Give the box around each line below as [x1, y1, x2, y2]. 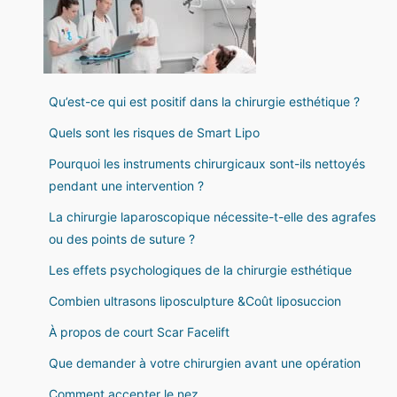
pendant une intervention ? [49, 178, 204, 193]
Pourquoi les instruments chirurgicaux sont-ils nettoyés [49, 156, 365, 171]
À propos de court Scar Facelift [49, 324, 230, 339]
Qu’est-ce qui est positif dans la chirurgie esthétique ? [49, 94, 360, 109]
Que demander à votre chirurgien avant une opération [49, 355, 361, 370]
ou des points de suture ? [49, 231, 195, 246]
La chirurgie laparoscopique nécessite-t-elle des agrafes [49, 209, 376, 224]
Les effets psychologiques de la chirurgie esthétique [49, 262, 352, 277]
